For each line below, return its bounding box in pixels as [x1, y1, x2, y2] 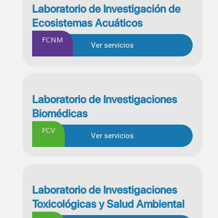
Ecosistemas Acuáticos [32, 16, 143, 29]
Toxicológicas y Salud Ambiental [32, 197, 184, 210]
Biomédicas [32, 107, 88, 120]
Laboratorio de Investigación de [32, 2, 181, 15]
